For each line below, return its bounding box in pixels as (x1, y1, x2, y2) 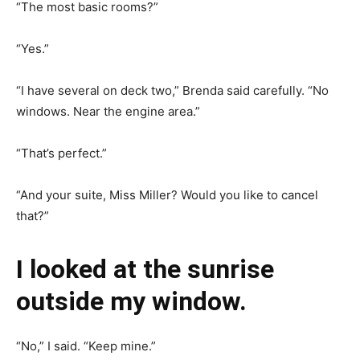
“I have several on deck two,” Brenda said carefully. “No (16, 82, 329, 98)
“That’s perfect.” (16, 145, 107, 161)
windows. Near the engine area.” (16, 103, 200, 119)
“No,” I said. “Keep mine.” (16, 337, 156, 354)
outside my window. (16, 285, 247, 317)
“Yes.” (16, 40, 49, 56)
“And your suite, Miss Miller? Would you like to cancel (16, 186, 318, 202)
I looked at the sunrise (16, 253, 274, 284)
